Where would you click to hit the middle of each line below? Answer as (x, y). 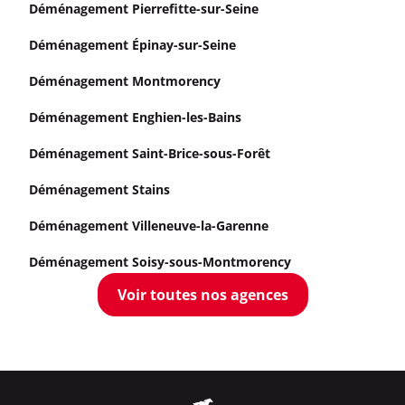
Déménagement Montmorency (125, 80)
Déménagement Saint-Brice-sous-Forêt (150, 153)
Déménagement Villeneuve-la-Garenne (149, 225)
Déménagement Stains (99, 189)
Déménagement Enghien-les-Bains (135, 117)
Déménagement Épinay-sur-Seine (132, 44)
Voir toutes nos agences (202, 294)
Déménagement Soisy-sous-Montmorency (160, 261)
